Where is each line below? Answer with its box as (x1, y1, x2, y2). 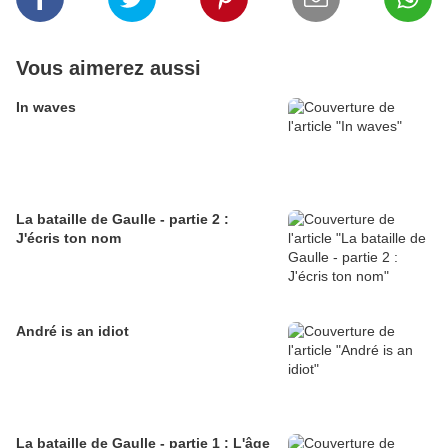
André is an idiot (16, 323, 129, 340)
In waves (16, 99, 76, 116)
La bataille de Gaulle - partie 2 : (16, 211, 229, 228)
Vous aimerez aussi (16, 57, 201, 80)
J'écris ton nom (16, 230, 121, 247)
